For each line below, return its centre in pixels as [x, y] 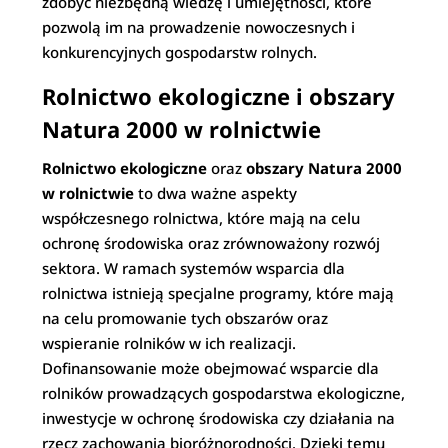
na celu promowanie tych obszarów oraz [185, 318]
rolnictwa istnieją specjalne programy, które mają [218, 293]
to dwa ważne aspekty [216, 193]
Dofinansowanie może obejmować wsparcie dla [211, 368]
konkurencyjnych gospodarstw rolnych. [180, 52]
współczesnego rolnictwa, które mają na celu [201, 218]
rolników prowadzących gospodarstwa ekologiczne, [224, 393]
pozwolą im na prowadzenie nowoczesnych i [199, 27]
